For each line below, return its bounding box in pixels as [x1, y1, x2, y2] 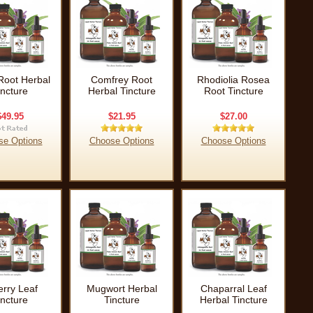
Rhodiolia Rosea [197, 74, 270, 85]
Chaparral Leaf [200, 283, 267, 294]
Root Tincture [203, 85, 263, 96]
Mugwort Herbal [86, 283, 157, 294]
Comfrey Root [91, 74, 152, 85]
